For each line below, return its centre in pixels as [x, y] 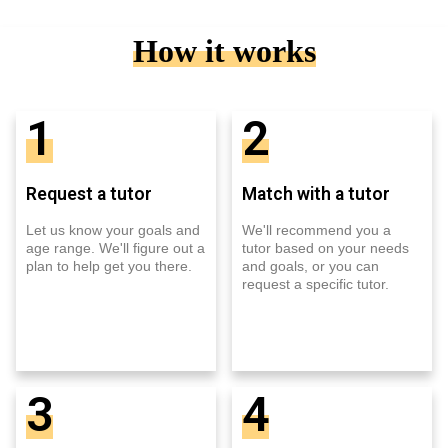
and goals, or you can [310, 265]
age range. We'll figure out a [115, 247]
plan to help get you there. [109, 265]
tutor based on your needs [325, 247]
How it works [224, 50]
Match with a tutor [316, 193]
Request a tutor [89, 193]
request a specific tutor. [315, 283]
